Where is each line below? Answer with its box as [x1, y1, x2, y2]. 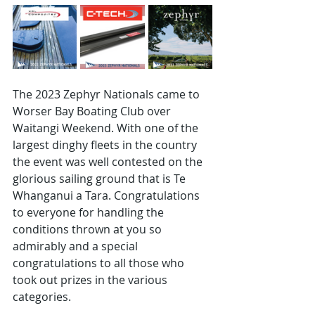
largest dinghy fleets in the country [13, 137, 200, 153]
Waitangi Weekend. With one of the [13, 120, 201, 136]
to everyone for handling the [13, 205, 167, 221]
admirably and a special [13, 238, 141, 255]
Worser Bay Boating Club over [13, 103, 174, 120]
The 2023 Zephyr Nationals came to [13, 86, 202, 103]
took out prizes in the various [13, 272, 170, 288]
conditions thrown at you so [13, 221, 165, 238]
